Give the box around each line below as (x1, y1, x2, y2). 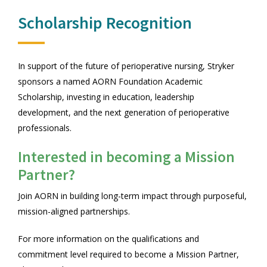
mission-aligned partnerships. (18, 206, 130, 217)
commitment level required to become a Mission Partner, (18, 249, 239, 260)
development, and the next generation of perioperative (18, 107, 229, 118)
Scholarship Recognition (18, 12, 192, 33)
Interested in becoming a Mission (18, 147, 235, 166)
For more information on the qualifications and (18, 233, 199, 244)
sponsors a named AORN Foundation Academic (18, 76, 203, 87)
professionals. (18, 122, 72, 133)
